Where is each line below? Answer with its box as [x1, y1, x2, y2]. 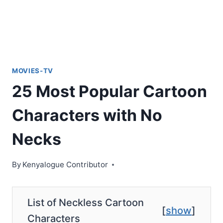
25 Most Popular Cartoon [12, 81, 207, 101]
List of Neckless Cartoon [27, 196, 144, 209]
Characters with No [12, 105, 162, 125]
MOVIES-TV [12, 67, 53, 75]
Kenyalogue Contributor [22, 159, 109, 169]
